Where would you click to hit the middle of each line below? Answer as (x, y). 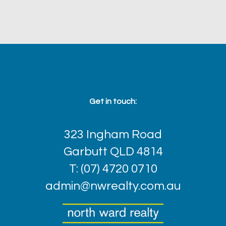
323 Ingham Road (113, 135)
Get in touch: (113, 102)
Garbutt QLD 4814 (113, 152)
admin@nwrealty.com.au (113, 186)
